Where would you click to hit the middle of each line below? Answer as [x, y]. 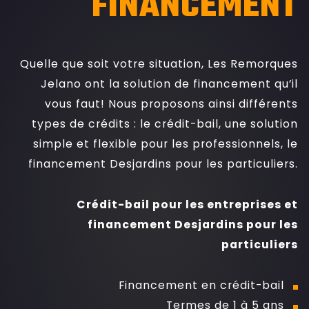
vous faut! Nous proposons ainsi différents [172, 103]
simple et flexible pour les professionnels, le [166, 143]
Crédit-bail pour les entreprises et [188, 204]
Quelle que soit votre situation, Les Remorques [159, 63]
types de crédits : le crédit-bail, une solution [165, 123]
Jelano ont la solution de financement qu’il [170, 83]
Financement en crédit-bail [202, 285]
